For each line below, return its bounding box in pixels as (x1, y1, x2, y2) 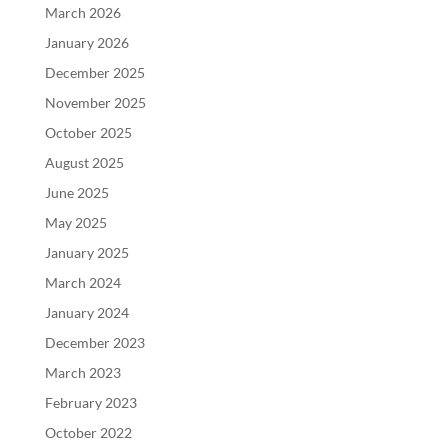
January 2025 (44, 243, 129, 261)
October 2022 (44, 423, 132, 441)
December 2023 (44, 333, 145, 351)
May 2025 (44, 213, 107, 231)
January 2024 (44, 303, 129, 321)
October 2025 (44, 123, 132, 141)
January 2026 (44, 33, 129, 51)
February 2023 (44, 393, 137, 411)
